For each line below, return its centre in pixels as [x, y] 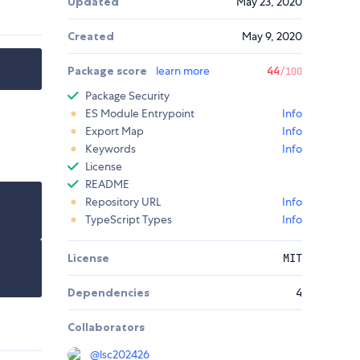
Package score [108, 71]
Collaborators [106, 327]
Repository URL [123, 202]
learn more [183, 71]
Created [91, 37]
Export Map [115, 131]
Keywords [110, 149]
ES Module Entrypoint [140, 114]
